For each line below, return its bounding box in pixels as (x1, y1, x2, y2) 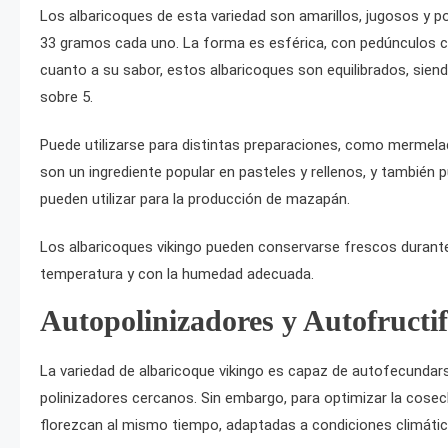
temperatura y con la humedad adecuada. (40, 265, 314, 283)
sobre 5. (40, 88, 93, 106)
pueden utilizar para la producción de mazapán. (40, 190, 350, 208)
